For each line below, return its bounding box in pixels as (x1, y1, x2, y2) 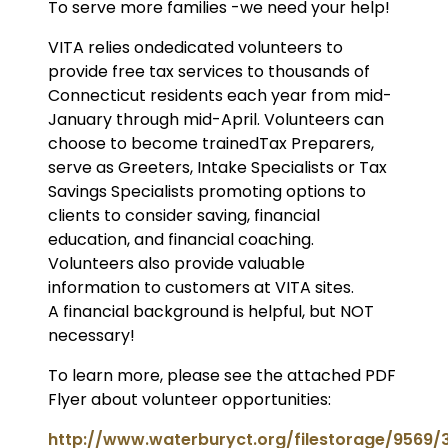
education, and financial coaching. (48, 227, 314, 251)
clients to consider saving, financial (48, 203, 320, 227)
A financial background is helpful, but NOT (48, 299, 374, 323)
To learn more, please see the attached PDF (48, 363, 396, 387)
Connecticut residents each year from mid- (48, 83, 392, 107)
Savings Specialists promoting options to (48, 179, 366, 203)
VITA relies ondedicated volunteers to (48, 35, 343, 59)
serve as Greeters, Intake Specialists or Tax (48, 155, 387, 179)
